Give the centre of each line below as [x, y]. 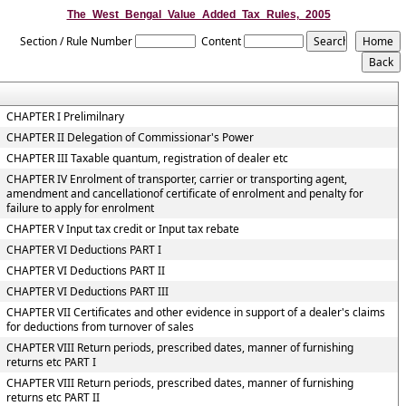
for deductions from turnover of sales [100, 327]
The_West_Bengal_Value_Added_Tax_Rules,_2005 [198, 14]
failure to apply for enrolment [80, 208]
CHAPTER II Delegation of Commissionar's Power [130, 137]
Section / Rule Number [76, 41]
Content [221, 41]
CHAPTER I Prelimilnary [65, 116]
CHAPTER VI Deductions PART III [87, 291]
